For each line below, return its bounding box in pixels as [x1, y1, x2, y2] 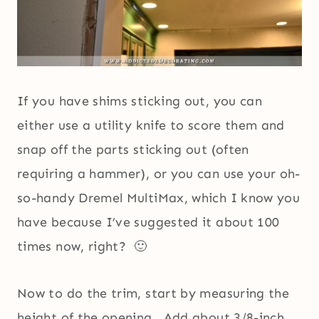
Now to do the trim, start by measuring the [17, 286, 290, 302]
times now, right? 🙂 [17, 239, 147, 255]
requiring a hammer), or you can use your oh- [17, 166, 300, 182]
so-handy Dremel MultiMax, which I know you [17, 190, 300, 206]
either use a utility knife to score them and [17, 117, 285, 134]
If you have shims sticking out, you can [17, 93, 263, 110]
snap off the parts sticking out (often [17, 142, 249, 158]
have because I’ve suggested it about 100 [17, 214, 280, 231]
